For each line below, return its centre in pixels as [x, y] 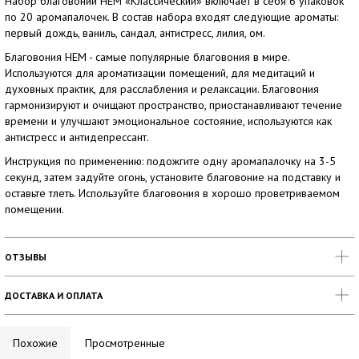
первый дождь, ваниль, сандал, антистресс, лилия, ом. [135, 33]
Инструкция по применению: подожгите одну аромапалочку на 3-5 [170, 161]
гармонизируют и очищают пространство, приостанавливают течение [173, 105]
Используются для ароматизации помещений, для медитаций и [160, 73]
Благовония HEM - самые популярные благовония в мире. [147, 57]
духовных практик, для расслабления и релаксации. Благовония [162, 89]
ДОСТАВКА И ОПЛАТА [54, 295]
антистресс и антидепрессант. [77, 137]
